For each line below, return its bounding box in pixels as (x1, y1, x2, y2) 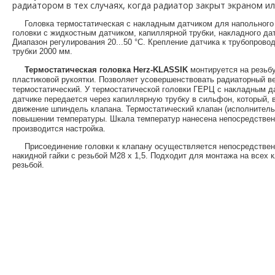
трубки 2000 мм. (12, 46, 72, 56)
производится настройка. (12, 123, 106, 133)
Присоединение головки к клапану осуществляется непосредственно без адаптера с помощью (12, 141, 25, 151)
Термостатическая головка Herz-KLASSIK (25, 64, 188, 74)
